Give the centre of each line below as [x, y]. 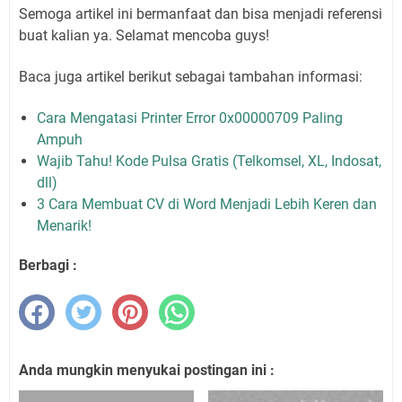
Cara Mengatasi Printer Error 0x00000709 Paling [190, 118]
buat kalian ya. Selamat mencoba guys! [144, 35]
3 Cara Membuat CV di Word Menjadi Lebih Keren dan [207, 204]
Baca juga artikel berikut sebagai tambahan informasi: [191, 76]
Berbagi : [48, 265]
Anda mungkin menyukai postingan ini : [147, 370]
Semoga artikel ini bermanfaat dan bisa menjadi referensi [201, 13]
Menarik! [64, 225]
